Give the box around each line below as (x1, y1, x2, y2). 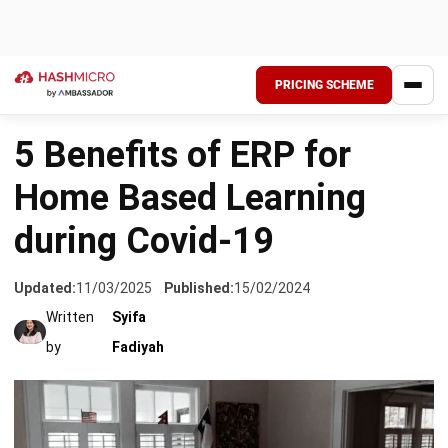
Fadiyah (111, 283, 164, 299)
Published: (164, 223, 234, 240)
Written (46, 253, 94, 269)
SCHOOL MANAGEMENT (65, 34, 213, 50)
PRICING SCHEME (274, 22, 374, 36)
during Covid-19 (14, 164, 274, 206)
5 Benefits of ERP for (14, 78, 351, 120)
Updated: (14, 223, 76, 240)
